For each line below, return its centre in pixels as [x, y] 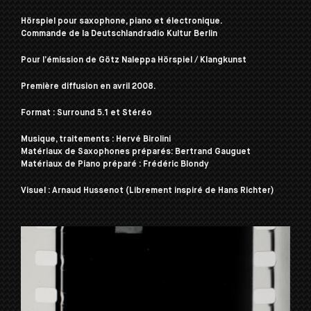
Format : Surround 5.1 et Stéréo [86, 113]
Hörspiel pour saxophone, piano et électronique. [121, 22]
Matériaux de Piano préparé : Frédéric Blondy [115, 165]
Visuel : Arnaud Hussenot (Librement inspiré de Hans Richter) [147, 191]
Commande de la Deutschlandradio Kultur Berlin [119, 34]
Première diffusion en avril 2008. [88, 87]
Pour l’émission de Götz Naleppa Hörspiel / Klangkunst [134, 60]
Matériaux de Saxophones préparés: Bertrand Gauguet [136, 152]
